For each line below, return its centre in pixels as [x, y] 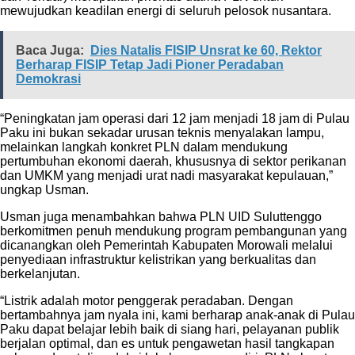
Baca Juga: [50, 51]
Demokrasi [48, 79]
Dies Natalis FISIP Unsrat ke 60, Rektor [206, 51]
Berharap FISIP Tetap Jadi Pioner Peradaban [150, 65]
